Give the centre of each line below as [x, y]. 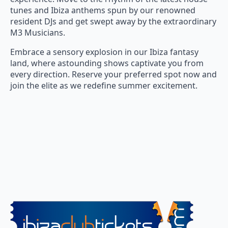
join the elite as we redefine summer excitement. [104, 86]
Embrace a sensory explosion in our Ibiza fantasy [104, 52]
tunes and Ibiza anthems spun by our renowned [103, 10]
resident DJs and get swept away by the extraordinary [113, 22]
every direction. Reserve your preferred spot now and [113, 75]
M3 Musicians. [38, 33]
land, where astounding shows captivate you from [107, 63]
